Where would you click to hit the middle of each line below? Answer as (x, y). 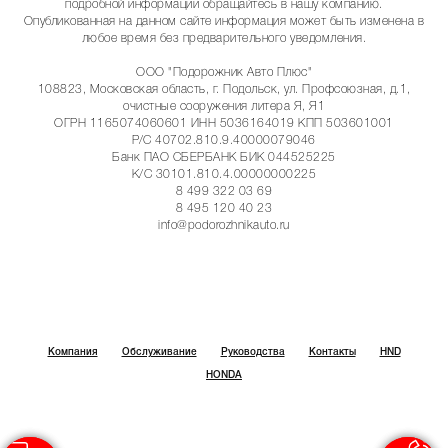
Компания (72, 352)
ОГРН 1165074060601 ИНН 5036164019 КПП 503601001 (224, 123)
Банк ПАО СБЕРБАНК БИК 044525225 (224, 157)
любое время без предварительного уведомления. (224, 38)
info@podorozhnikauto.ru (224, 225)
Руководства (252, 352)
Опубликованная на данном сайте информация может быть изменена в (224, 21)
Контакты (332, 352)
